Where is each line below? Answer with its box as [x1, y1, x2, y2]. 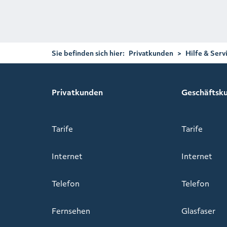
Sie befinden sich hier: [52, 48, 125, 58]
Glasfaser [181, 205, 215, 217]
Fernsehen [52, 205, 90, 217]
